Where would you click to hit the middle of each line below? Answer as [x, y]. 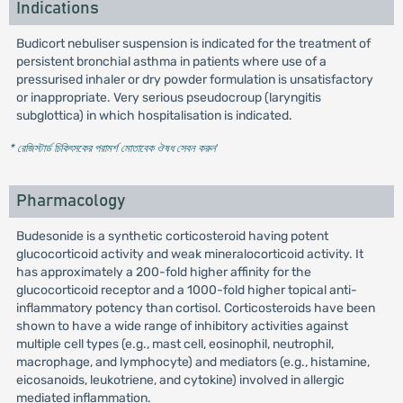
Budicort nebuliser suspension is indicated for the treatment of [193, 44]
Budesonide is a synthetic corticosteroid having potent [172, 236]
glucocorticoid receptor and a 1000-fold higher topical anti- [186, 290]
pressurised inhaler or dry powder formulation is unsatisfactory [194, 80]
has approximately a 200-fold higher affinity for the [163, 272]
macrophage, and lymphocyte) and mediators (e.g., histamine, [193, 362]
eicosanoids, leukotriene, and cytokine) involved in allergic [180, 380]
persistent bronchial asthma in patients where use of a [171, 62]
